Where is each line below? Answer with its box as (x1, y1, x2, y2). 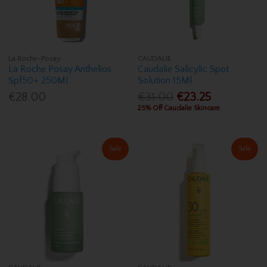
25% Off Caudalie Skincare (138, 104, 221, 113)
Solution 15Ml (138, 74, 193, 86)
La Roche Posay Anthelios (8, 63, 112, 74)
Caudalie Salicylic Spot (138, 63, 229, 74)
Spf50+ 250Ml (8, 74, 69, 86)
